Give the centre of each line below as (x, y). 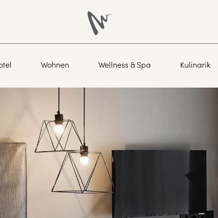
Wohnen (55, 64)
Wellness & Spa (124, 64)
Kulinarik (195, 64)
